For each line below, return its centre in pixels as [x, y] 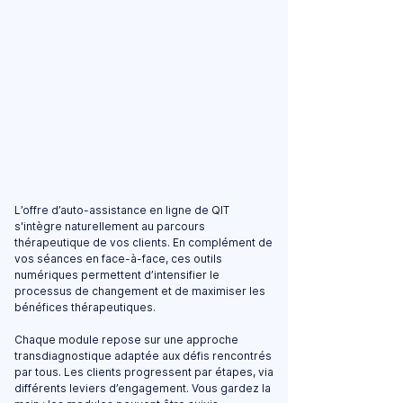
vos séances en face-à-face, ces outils [118, 259]
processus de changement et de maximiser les [140, 291]
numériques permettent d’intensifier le [117, 275]
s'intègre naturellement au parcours [110, 226]
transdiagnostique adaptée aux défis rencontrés [143, 356]
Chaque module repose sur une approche [126, 340]
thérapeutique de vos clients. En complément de [143, 242]
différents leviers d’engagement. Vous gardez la [143, 388]
